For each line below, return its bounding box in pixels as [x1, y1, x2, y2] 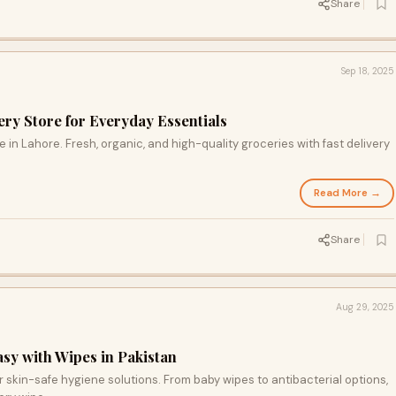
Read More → [313, 186, 381, 200]
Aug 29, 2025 [336, 301, 394, 313]
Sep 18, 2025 [341, 65, 394, 77]
